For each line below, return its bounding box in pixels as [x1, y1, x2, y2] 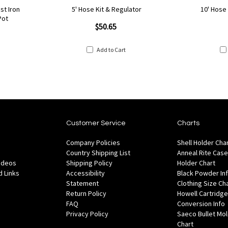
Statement [66, 178, 99, 188]
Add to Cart [96, 45, 126, 53]
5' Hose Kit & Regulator [72, 4, 142, 14]
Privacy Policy [66, 209, 109, 218]
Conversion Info [177, 198, 225, 208]
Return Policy [66, 188, 107, 198]
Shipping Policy [66, 158, 113, 167]
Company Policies [66, 137, 121, 147]
